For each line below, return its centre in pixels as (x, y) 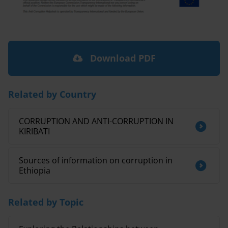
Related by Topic (46, 202)
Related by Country (52, 94)
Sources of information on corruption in (96, 161)
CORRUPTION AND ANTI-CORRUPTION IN (96, 121)
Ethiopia (35, 171)
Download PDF (121, 58)
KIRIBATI (34, 132)
